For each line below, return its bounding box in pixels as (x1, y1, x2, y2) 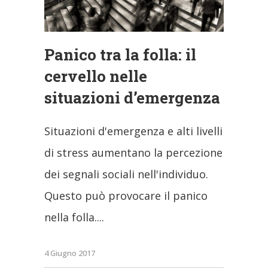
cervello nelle (44, 66, 147, 87)
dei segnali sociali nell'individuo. (44, 167, 208, 182)
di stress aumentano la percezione (44, 145, 223, 160)
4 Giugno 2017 (44, 247, 95, 258)
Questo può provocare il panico (44, 188, 208, 203)
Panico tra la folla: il (44, 44, 196, 65)
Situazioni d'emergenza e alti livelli (44, 124, 223, 139)
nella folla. (44, 210, 97, 225)
